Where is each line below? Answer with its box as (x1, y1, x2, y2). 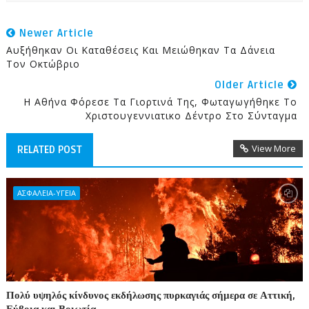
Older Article (215, 78, 288, 91)
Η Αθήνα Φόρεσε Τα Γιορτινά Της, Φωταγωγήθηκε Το (23, 94, 298, 108)
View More (252, 141, 297, 154)
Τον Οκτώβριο (6, 57, 80, 70)
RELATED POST (17, 143, 82, 156)
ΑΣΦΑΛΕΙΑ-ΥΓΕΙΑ (17, 187, 76, 198)
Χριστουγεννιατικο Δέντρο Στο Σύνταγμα (86, 108, 298, 122)
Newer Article (15, 26, 94, 39)
